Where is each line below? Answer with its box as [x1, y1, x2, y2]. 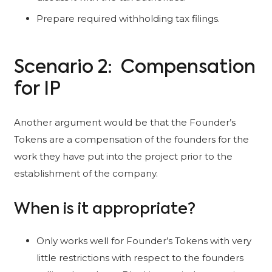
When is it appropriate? [13, 202, 195, 218]
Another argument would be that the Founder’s [13, 117, 236, 129]
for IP [13, 80, 61, 99]
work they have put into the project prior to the [13, 151, 233, 163]
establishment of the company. [13, 168, 158, 180]
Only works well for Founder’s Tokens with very [36, 234, 251, 246]
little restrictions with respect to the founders [36, 251, 243, 263]
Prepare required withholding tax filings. [36, 13, 220, 25]
